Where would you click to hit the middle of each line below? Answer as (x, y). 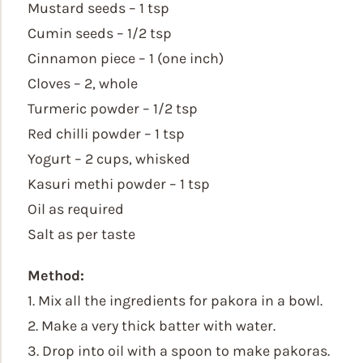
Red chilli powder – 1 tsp (106, 134)
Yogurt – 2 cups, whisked (109, 159)
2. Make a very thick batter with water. (152, 326)
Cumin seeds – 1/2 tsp (100, 33)
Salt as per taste (81, 234)
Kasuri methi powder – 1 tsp (119, 184)
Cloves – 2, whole (83, 83)
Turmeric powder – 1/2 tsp (113, 109)
